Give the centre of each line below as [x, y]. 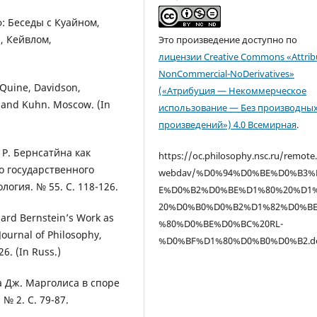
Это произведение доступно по [228, 40]
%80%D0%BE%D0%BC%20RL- [221, 224]
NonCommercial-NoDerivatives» [227, 74]
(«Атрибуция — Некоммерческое [233, 91]
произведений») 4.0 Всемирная [228, 125]
